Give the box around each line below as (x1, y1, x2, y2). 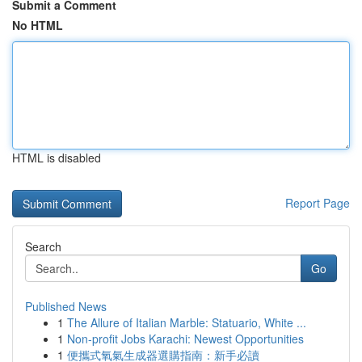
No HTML (12, 17, 63, 33)
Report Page (285, 195, 350, 211)
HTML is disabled (12, 149, 101, 166)
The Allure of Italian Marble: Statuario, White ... (67, 314, 306, 330)
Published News (25, 298, 107, 314)
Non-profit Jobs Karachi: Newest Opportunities (67, 330, 304, 347)
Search (25, 238, 61, 255)
